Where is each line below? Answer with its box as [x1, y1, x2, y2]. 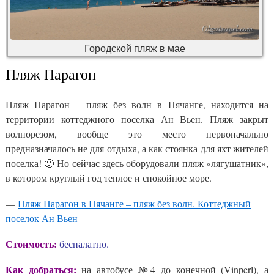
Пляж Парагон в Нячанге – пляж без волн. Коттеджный [18, 197, 251, 210]
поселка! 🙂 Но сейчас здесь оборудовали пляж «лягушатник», [6, 157, 268, 170]
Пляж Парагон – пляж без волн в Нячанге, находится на [6, 98, 268, 111]
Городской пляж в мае [84, 41, 185, 56]
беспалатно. [59, 237, 109, 251]
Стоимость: [6, 237, 57, 251]
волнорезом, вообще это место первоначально [6, 127, 268, 141]
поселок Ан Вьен [6, 212, 78, 225]
